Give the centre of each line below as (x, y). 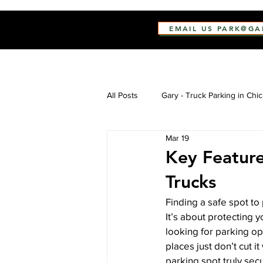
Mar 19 (177, 138)
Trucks (191, 182)
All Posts (122, 95)
